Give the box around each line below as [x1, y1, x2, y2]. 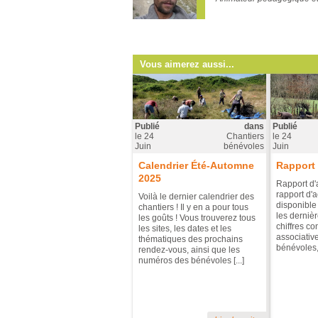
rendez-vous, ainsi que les [138, 245, 240, 255]
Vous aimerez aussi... [140, 59, 234, 70]
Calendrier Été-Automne [138, 160, 254, 171]
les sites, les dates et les [138, 224, 231, 234]
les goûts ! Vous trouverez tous [138, 213, 256, 223]
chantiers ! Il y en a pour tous [138, 202, 248, 212]
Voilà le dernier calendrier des [138, 192, 254, 202]
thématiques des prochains [138, 234, 243, 244]
